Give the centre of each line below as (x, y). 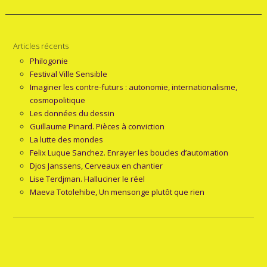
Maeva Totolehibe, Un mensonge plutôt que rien (117, 192)
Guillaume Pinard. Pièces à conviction (97, 127)
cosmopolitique (58, 100)
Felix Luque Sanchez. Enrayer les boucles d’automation (129, 153)
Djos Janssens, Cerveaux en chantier (97, 166)
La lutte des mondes (67, 140)
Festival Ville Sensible (69, 74)
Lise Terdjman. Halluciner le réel (88, 179)
